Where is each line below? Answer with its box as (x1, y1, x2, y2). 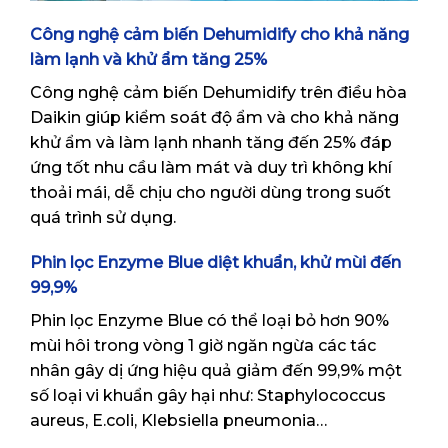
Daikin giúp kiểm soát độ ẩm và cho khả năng (30, 107, 399, 127)
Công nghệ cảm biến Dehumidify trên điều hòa (30, 82, 407, 102)
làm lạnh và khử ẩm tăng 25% (30, 49, 267, 69)
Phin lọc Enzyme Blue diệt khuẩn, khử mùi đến (30, 253, 401, 273)
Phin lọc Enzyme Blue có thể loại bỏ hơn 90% (30, 311, 389, 331)
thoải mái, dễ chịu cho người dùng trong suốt (30, 182, 391, 202)
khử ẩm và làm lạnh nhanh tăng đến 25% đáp (30, 132, 392, 152)
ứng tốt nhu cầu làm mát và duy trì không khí (30, 157, 392, 177)
